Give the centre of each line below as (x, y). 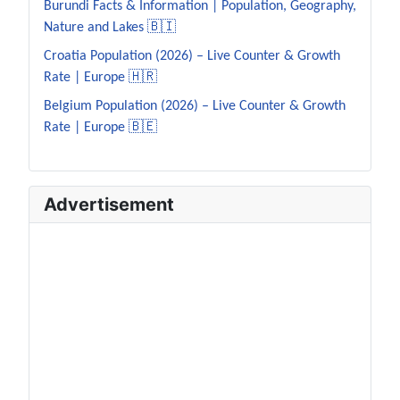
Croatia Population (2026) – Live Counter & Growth (192, 56)
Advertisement (109, 204)
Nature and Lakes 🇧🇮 (110, 27)
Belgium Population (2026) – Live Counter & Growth (195, 106)
